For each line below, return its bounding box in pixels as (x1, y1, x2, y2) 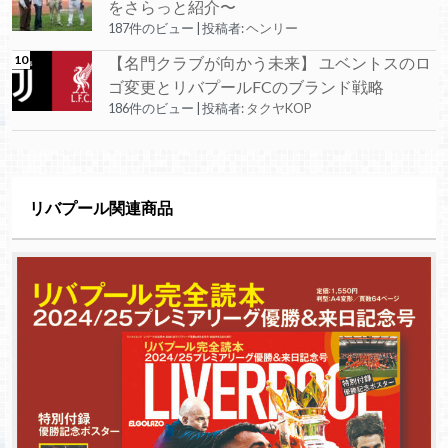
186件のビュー (107, 100, 194, 117)
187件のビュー (107, 20, 194, 37)
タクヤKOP (245, 100, 311, 117)
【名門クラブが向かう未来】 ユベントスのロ (107, 53, 431, 73)
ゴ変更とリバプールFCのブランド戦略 (107, 77, 384, 97)
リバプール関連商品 (28, 197, 173, 217)
